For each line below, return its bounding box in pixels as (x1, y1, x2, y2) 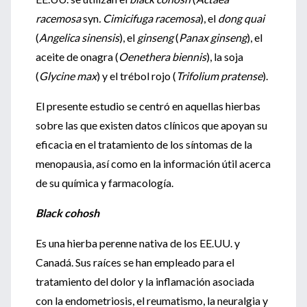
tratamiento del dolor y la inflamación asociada (36, 275, 254, 288)
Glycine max (39, 69, 97, 82)
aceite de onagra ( (36, 50, 119, 63)
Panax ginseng (179, 31, 247, 44)
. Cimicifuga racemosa (99, 12, 200, 25)
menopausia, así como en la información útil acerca (36, 157, 271, 170)
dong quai (218, 12, 265, 25)
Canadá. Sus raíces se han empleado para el (36, 256, 234, 269)
